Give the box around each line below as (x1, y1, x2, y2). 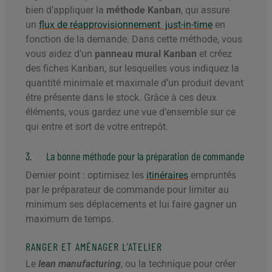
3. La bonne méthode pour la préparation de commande (25, 149, 244, 163)
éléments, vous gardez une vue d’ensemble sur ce (25, 106, 236, 118)
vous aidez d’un (25, 48, 95, 60)
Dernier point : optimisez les (25, 169, 146, 182)
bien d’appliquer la (25, 4, 106, 16)
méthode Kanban (106, 4, 181, 16)
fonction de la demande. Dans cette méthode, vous (25, 33, 242, 46)
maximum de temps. (25, 213, 114, 225)
